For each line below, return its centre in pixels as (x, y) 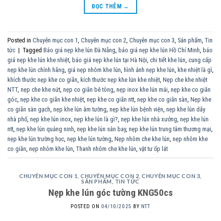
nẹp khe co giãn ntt (110, 99)
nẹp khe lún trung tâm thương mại (170, 129)
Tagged (33, 50)
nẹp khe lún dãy (186, 109)
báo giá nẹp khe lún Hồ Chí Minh (159, 50)
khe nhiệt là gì (195, 70)
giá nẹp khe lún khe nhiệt (38, 60)
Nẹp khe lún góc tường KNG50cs (110, 192)
